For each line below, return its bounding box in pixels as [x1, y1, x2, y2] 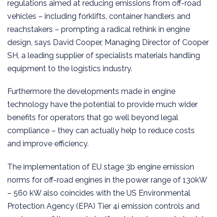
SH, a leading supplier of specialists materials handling [7, 50, 200, 60]
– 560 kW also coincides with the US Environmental [7, 188, 190, 198]
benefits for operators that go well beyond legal [7, 113, 178, 123]
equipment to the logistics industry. [7, 63, 132, 73]
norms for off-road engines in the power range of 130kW [7, 175, 207, 185]
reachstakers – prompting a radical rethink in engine [7, 24, 190, 34]
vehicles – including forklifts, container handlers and [7, 11, 190, 21]
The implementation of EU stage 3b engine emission [7, 162, 194, 172]
